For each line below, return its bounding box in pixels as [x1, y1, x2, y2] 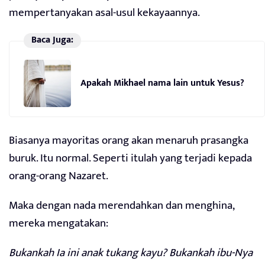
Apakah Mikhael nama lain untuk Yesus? [80, 75, 244, 91]
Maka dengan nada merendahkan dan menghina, [9, 196, 234, 215]
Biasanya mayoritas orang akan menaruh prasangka [9, 131, 248, 150]
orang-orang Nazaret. [9, 167, 108, 186]
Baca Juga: [31, 32, 73, 49]
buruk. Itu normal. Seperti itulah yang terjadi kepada [9, 149, 252, 168]
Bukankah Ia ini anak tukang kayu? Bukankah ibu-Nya [9, 244, 253, 263]
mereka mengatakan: [9, 214, 108, 233]
